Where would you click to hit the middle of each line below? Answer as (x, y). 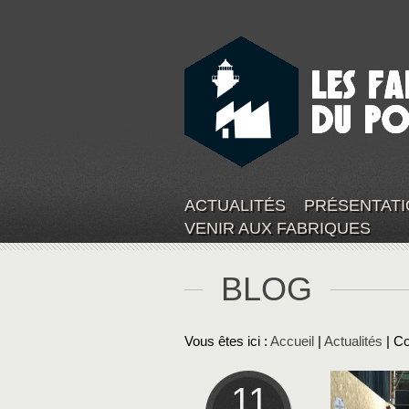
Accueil (292, 341)
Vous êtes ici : (227, 341)
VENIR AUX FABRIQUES (278, 228)
